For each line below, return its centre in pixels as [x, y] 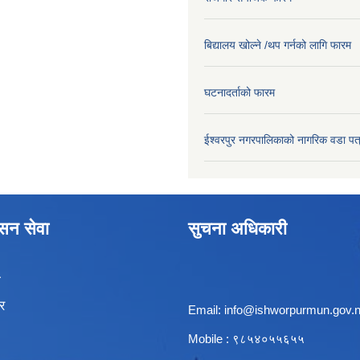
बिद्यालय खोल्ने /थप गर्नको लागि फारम [278, 45]
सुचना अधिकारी [237, 229]
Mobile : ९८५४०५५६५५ [246, 339]
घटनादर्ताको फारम [239, 93]
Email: [206, 310]
